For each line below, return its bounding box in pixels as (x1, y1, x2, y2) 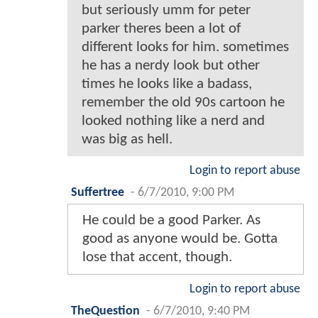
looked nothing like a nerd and (82, 113, 265, 128)
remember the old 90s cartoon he (82, 94, 285, 110)
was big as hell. (82, 131, 172, 147)
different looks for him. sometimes (82, 39, 289, 55)
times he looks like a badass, (82, 76, 252, 92)
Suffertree (71, 186, 124, 199)
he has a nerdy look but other (82, 57, 260, 73)
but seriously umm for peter (82, 2, 251, 18)
